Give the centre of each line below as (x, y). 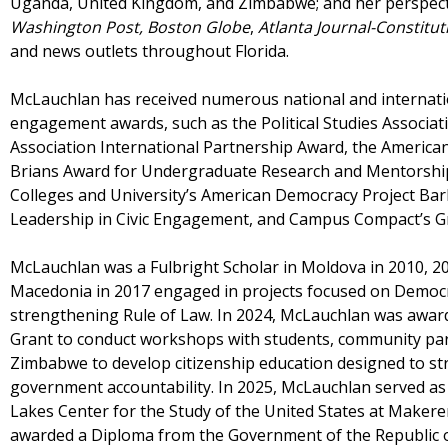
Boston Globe (198, 27)
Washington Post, (76, 27)
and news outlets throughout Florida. (149, 51)
